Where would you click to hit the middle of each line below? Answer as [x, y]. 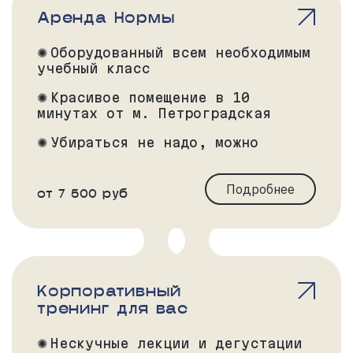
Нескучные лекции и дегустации [176, 344]
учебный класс [93, 69]
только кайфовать [106, 158]
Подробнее [260, 190]
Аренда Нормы [106, 17]
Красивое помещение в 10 [150, 98]
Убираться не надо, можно [154, 143]
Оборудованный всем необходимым [180, 53]
